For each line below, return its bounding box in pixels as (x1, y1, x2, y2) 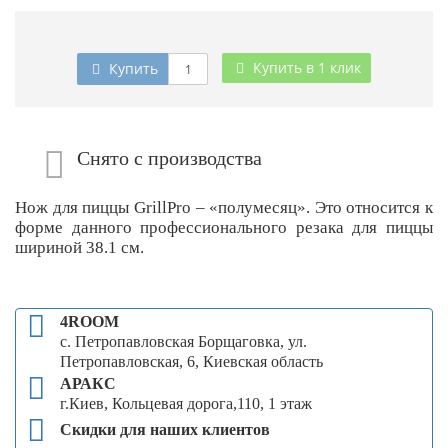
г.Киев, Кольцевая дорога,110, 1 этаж (60, 395, 312, 412)
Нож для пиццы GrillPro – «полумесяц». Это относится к (15, 198, 433, 217)
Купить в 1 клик (249, 58, 361, 77)
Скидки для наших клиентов (60, 421, 270, 438)
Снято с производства (77, 147, 263, 169)
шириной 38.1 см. (15, 238, 148, 257)
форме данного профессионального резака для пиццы (15, 218, 433, 237)
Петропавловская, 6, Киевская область (60, 353, 323, 370)
